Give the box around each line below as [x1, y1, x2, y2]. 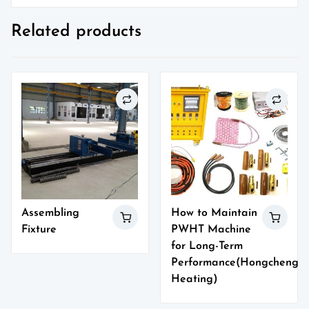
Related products [11, 23, 141, 41]
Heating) [170, 273, 218, 285]
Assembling [21, 207, 80, 219]
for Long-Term [170, 240, 243, 252]
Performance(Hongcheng [170, 257, 299, 268]
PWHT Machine [170, 223, 251, 235]
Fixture [21, 223, 57, 235]
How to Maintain [170, 207, 257, 219]
